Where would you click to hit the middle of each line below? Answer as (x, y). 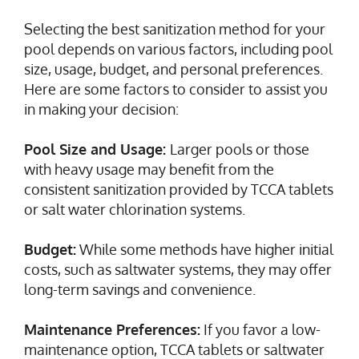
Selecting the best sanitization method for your (175, 28)
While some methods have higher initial (205, 249)
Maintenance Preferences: (112, 329)
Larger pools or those (240, 149)
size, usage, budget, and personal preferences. (173, 69)
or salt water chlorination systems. (135, 209)
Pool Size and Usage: (97, 149)
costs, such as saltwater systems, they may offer (178, 269)
